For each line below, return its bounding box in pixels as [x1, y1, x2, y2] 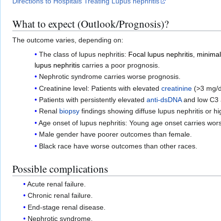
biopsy [59, 107, 79, 115]
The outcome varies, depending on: [12, 36, 123, 44]
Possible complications [12, 161, 108, 176]
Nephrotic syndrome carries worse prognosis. [38, 73, 181, 81]
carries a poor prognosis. [79, 61, 160, 69]
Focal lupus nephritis [128, 50, 193, 58]
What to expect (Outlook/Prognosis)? [12, 16, 169, 31]
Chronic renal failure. [28, 191, 93, 200]
